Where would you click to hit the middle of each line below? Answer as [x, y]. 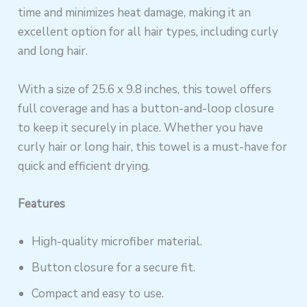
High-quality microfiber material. [117, 242]
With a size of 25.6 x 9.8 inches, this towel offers [145, 89]
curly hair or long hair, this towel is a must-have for [153, 147]
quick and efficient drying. [84, 166]
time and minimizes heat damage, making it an [135, 13]
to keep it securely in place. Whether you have [141, 127]
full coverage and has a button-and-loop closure [146, 108]
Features [42, 204]
